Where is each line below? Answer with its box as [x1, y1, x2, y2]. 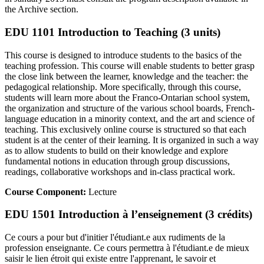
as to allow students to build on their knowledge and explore [5, 145, 228, 156]
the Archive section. [5, 4, 78, 15]
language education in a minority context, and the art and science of [5, 113, 255, 124]
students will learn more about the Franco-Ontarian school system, [5, 92, 250, 103]
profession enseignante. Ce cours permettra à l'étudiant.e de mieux [5, 243, 249, 253]
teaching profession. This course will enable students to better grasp [5, 60, 255, 71]
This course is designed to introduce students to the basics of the [5, 49, 242, 60]
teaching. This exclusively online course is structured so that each [5, 124, 246, 134]
